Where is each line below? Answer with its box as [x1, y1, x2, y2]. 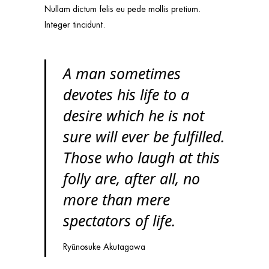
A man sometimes [63, 62, 181, 83]
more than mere [63, 189, 170, 210]
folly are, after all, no [63, 168, 200, 189]
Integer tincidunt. [44, 19, 105, 30]
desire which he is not [63, 104, 204, 125]
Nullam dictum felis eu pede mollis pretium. [44, 3, 201, 14]
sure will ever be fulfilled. [63, 125, 225, 147]
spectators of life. [63, 210, 175, 231]
